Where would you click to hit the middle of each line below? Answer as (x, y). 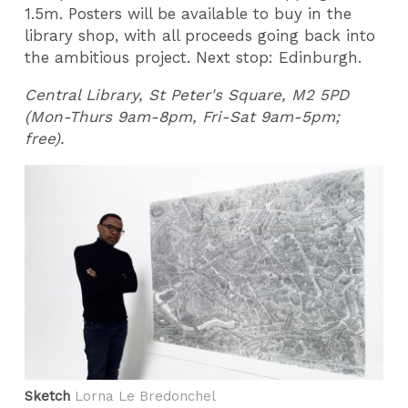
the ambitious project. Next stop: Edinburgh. (194, 58)
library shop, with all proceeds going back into (200, 36)
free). (45, 139)
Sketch (48, 396)
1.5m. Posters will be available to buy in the (189, 14)
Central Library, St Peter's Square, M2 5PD (187, 95)
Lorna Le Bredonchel (143, 396)
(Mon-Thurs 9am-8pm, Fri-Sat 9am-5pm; (183, 117)
